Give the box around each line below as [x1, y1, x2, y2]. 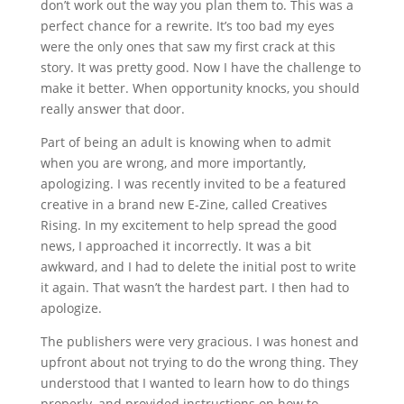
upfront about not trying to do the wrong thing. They [40, 353, 358, 371]
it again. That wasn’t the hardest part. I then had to [40, 279, 349, 296]
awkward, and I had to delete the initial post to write [40, 258, 356, 275]
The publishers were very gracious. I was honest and [40, 333, 359, 350]
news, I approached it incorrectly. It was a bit [40, 237, 311, 254]
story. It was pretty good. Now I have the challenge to [40, 59, 361, 76]
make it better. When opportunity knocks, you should [40, 79, 360, 96]
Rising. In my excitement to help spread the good [40, 216, 337, 234]
